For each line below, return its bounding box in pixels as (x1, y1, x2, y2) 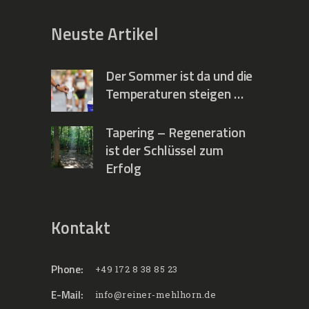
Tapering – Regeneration (105, 122, 246, 143)
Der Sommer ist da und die (105, 66, 253, 87)
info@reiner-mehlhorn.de (94, 288, 217, 301)
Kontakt (51, 215, 110, 241)
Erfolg (105, 158, 142, 179)
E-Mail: (51, 286, 83, 303)
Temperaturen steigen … (105, 83, 243, 105)
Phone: (51, 260, 83, 277)
